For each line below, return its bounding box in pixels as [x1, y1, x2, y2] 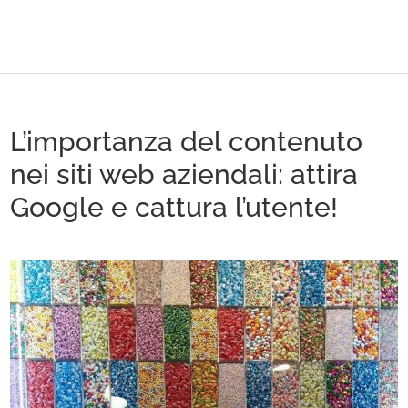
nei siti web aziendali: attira [10, 158, 359, 190]
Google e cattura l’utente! [10, 191, 339, 223]
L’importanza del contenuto [10, 126, 363, 158]
